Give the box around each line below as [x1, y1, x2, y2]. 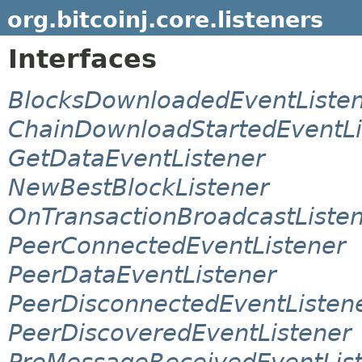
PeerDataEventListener [8, 260, 276, 288]
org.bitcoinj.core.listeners [6, 6, 323, 32]
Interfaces [8, 44, 157, 74]
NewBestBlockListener [8, 173, 269, 201]
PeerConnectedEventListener [8, 231, 346, 259]
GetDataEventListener [8, 144, 265, 172]
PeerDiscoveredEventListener [8, 318, 351, 347]
